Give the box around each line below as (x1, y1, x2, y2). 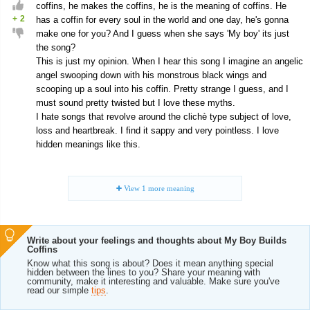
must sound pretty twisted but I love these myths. (36, 98, 235, 108)
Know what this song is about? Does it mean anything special (27, 258, 273, 268)
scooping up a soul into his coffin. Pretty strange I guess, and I (36, 84, 289, 94)
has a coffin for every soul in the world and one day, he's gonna (36, 15, 289, 25)
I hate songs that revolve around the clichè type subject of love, (36, 111, 291, 122)
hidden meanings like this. (36, 139, 140, 149)
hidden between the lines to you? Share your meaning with (27, 267, 260, 277)
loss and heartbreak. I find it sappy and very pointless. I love (36, 125, 279, 136)
